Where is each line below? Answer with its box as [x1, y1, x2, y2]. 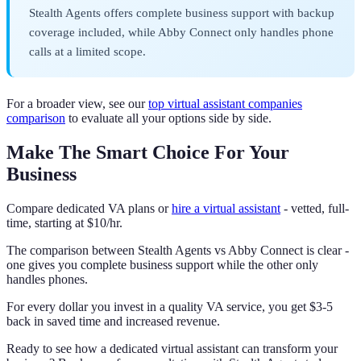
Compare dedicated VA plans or [6, 201, 172, 215]
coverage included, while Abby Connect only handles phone [29, 25, 334, 39]
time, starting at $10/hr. [6, 215, 122, 230]
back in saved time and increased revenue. [6, 313, 220, 328]
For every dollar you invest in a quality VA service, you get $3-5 [6, 299, 333, 313]
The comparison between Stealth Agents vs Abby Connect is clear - [6, 243, 349, 257]
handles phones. [6, 272, 88, 286]
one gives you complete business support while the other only [6, 257, 318, 272]
